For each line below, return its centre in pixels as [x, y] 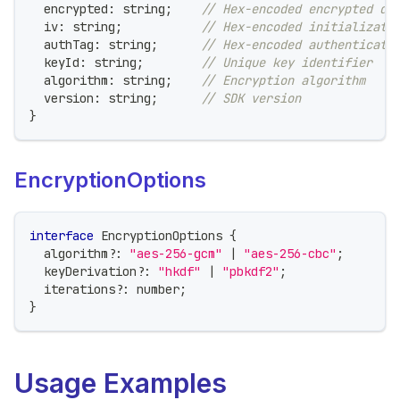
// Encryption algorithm [283, 80]
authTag [62, 44]
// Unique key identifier [287, 62]
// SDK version [251, 98]
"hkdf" [179, 271]
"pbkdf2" [251, 271]
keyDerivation [83, 271]
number [158, 289]
